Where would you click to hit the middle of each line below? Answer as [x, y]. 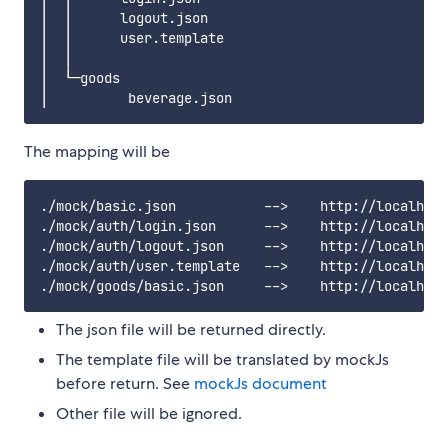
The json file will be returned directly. [191, 330]
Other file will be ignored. [149, 414]
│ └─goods [80, 78]
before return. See [125, 384]
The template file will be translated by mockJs [222, 360]
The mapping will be [97, 152]
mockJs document [260, 384]
